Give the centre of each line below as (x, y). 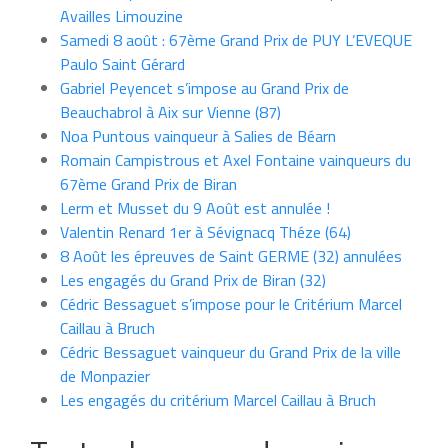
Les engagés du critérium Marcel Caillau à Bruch (218, 399)
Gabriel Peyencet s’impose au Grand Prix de (204, 87)
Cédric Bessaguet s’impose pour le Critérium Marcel (231, 303)
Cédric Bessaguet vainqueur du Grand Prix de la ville (230, 351)
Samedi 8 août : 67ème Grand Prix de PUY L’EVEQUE (236, 39)
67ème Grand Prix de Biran (148, 183)
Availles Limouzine (121, 15)
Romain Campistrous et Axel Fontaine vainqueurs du (235, 159)
